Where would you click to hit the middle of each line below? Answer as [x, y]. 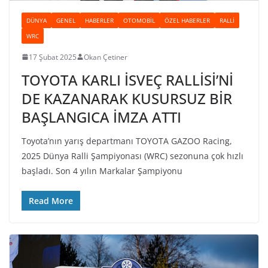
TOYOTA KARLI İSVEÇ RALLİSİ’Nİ [127, 80]
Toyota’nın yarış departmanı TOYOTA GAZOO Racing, [127, 141]
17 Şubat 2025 [53, 57]
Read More [51, 200]
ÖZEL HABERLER [187, 20]
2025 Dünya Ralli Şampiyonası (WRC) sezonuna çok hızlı [133, 156]
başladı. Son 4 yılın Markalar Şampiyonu [102, 170]
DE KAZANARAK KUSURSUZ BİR [127, 98]
